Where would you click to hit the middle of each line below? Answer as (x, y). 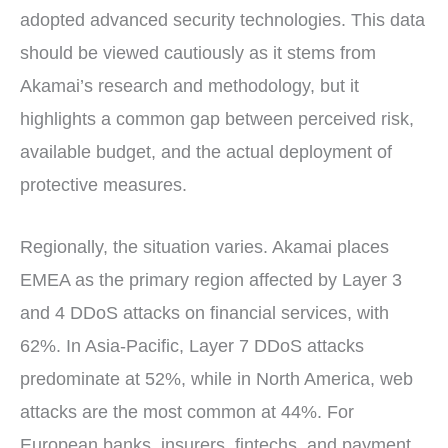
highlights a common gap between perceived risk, (217, 118)
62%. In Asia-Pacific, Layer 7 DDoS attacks (192, 345)
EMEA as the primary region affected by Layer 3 (211, 279)
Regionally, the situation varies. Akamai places (204, 246)
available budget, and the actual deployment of (206, 151)
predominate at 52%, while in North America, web (216, 378)
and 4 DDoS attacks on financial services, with (204, 312)
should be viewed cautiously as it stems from (198, 52)
